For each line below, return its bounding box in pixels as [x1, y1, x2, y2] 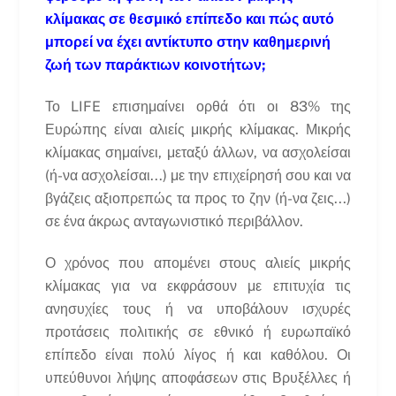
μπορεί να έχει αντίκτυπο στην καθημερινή [44, 34, 331, 51]
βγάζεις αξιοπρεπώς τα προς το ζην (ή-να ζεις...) [44, 189, 352, 207]
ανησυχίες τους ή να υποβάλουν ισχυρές [44, 300, 352, 317]
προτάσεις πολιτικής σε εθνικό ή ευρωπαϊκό [44, 323, 352, 340]
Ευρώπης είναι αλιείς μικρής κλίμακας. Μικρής [44, 120, 352, 138]
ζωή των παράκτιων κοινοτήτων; [44, 57, 265, 74]
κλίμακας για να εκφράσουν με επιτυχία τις [44, 277, 352, 294]
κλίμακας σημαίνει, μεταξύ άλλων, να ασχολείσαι [44, 143, 352, 161]
